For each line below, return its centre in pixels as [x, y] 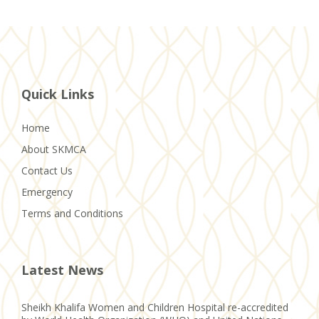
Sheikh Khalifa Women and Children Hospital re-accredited [155, 308]
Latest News [62, 270]
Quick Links [58, 94]
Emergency [47, 192]
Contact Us [47, 170]
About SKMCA [54, 149]
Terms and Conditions [72, 213]
